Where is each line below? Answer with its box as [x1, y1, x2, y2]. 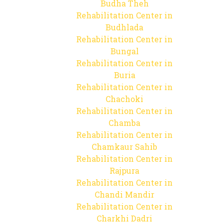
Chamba [109, 117, 140, 128]
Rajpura [110, 165, 139, 176]
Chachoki [106, 94, 143, 104]
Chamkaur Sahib [92, 141, 157, 152]
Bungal [110, 46, 139, 56]
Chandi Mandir [95, 189, 154, 200]
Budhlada [106, 22, 143, 32]
